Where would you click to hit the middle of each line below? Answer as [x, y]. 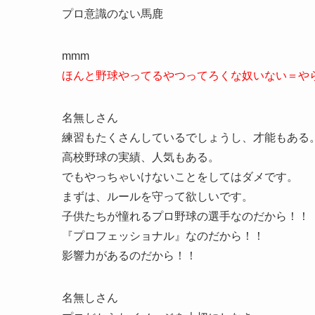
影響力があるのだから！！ [129, 255]
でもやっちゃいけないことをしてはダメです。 [180, 176]
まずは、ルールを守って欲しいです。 [157, 196]
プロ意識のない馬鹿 [112, 13]
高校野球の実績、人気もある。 [141, 157]
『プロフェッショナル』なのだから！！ [163, 236]
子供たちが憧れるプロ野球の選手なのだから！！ [186, 216]
